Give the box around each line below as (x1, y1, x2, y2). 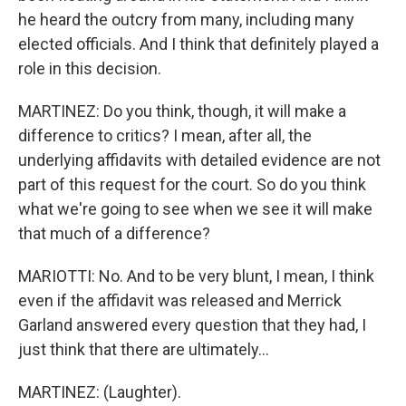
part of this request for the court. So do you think (18, 175, 366, 194)
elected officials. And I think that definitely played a (18, 34, 379, 53)
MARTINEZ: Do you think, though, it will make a (18, 101, 346, 121)
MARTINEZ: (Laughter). (18, 382, 181, 401)
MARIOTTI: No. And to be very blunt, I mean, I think (18, 266, 374, 285)
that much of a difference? (18, 224, 210, 243)
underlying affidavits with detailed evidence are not (18, 150, 381, 169)
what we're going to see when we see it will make (18, 199, 372, 218)
